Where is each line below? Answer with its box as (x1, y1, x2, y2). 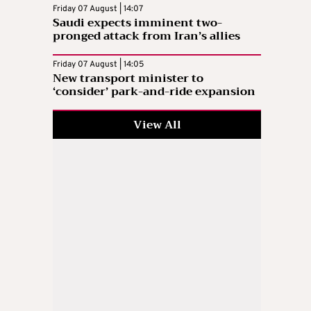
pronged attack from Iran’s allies (53, 26, 240, 46)
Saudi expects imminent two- (53, 12, 222, 33)
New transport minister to (53, 68, 203, 88)
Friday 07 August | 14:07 (53, 3, 143, 15)
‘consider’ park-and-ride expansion (53, 81, 255, 101)
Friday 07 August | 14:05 (53, 58, 144, 70)
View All (133, 115, 181, 135)
